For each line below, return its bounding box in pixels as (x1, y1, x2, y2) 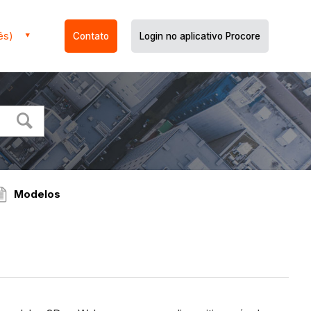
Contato (73, 31, 109, 42)
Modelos (11, 187, 61, 201)
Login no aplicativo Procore (140, 31, 260, 42)
